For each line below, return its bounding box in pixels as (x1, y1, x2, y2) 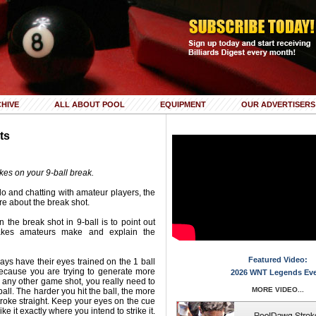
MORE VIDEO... (251, 286, 304, 293)
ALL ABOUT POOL (54, 100, 125, 109)
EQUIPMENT (160, 100, 206, 109)
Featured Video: (248, 255, 308, 264)
